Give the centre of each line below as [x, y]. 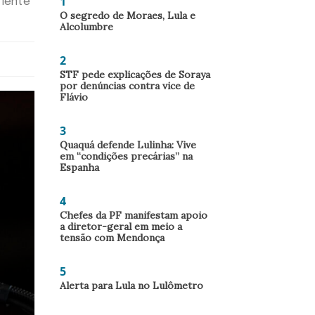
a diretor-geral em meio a [121, 226]
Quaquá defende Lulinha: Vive [128, 145]
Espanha [79, 167]
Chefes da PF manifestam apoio [134, 215]
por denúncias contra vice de [127, 86]
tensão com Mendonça [112, 238]
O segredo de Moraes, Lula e [128, 15]
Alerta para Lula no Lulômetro [131, 285]
